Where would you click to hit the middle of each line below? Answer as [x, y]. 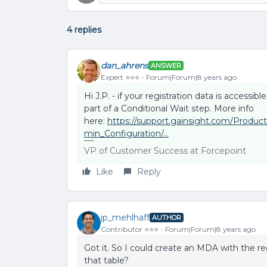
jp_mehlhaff [125, 217]
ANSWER [166, 66]
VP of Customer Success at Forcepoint [165, 151]
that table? [108, 260]
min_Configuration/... [126, 133]
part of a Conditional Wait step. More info [169, 108]
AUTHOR [167, 218]
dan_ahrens [125, 65]
